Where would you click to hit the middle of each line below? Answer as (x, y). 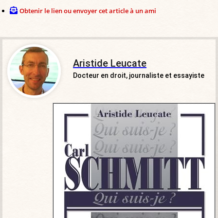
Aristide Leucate (110, 64)
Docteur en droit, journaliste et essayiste (139, 76)
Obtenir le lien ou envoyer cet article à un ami (88, 11)
